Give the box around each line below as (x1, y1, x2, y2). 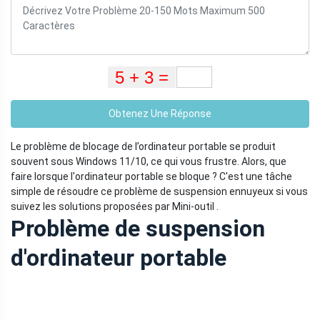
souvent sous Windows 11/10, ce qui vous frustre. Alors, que (11, 156, 286, 168)
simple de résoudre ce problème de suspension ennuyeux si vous (11, 186, 308, 198)
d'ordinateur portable (11, 244, 226, 272)
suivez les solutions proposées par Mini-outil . (11, 201, 219, 213)
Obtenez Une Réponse (109, 108, 211, 120)
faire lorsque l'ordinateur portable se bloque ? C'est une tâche (11, 171, 292, 183)
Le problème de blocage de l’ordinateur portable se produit (11, 141, 276, 153)
